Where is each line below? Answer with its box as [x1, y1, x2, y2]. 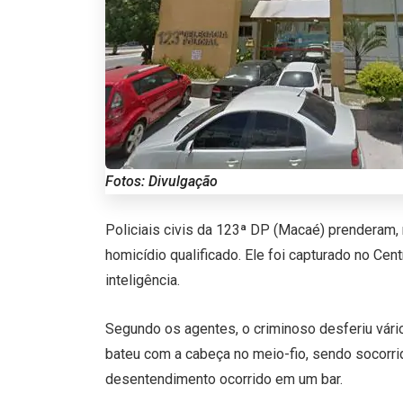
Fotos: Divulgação [105, 172, 218, 190]
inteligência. [105, 271, 180, 289]
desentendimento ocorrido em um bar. [105, 370, 343, 388]
